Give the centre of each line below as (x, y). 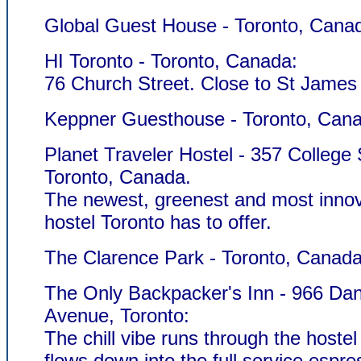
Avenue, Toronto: (117, 315)
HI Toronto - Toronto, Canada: (171, 61)
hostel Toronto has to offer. (158, 222)
